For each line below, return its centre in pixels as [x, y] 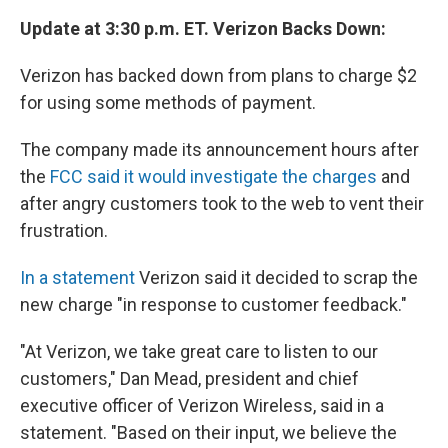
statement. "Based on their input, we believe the [208, 433]
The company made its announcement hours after [219, 150]
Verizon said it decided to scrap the [278, 278]
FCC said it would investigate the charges [213, 177]
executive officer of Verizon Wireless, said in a [202, 406]
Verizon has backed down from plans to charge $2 [218, 76]
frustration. [64, 231]
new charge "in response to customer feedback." [213, 305]
